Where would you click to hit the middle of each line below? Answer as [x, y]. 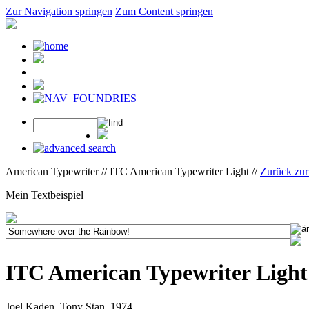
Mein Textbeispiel [44, 195]
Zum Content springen [164, 11]
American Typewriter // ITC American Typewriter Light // [133, 171]
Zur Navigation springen [59, 11]
